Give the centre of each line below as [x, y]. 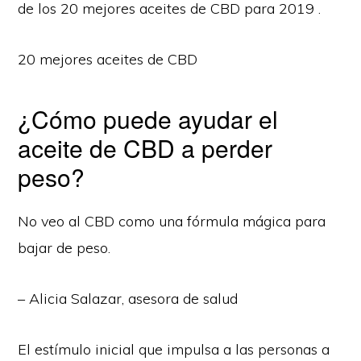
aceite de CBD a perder [145, 147]
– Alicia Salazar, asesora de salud [128, 298]
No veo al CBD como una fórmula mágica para [172, 221]
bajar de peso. [64, 247]
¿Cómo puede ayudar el [148, 118]
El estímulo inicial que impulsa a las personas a [174, 349]
